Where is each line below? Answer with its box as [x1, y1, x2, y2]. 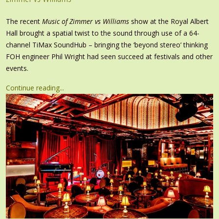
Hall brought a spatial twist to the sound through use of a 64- [6, 28, 199, 38]
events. [6, 63, 28, 73]
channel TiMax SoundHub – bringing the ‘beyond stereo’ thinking [6, 40, 208, 49]
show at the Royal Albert [129, 16, 209, 26]
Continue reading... [6, 83, 64, 92]
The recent [6, 16, 42, 26]
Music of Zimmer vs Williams [42, 16, 129, 26]
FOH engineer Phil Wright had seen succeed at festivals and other [6, 51, 213, 61]
